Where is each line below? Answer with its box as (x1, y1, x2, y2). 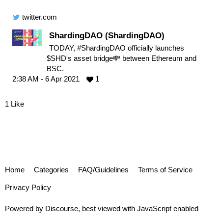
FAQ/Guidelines (78, 165, 129, 174)
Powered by (5, 204, 45, 213)
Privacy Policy (5, 183, 51, 192)
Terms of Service (138, 165, 192, 174)
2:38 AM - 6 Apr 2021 (12, 75, 80, 83)
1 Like (5, 100, 24, 109)
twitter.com (22, 13, 57, 22)
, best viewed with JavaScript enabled (78, 204, 198, 213)
